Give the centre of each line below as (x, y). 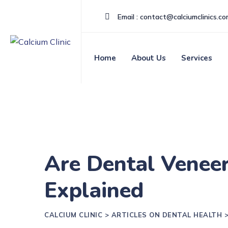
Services (197, 58)
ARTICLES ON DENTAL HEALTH (166, 215)
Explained (94, 190)
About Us (149, 58)
